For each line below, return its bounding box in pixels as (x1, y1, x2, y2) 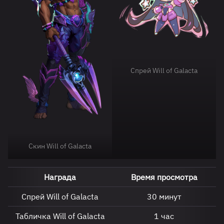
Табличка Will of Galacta (15, 210, 105, 221)
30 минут (146, 191, 181, 201)
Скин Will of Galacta (28, 141, 91, 150)
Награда (44, 171, 76, 182)
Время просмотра (130, 171, 197, 182)
